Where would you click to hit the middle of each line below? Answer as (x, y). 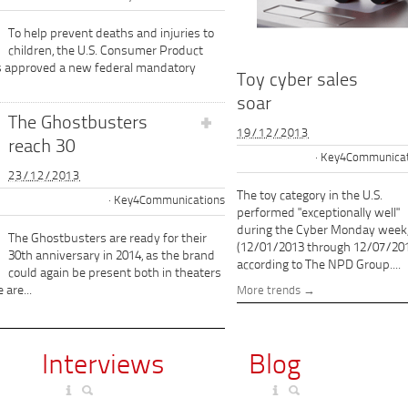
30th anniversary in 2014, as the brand (112, 257)
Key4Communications (169, 201)
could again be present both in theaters (115, 274)
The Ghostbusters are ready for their (107, 240)
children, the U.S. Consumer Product (106, 51)
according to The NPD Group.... (319, 265)
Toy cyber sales (297, 81)
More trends (269, 292)
